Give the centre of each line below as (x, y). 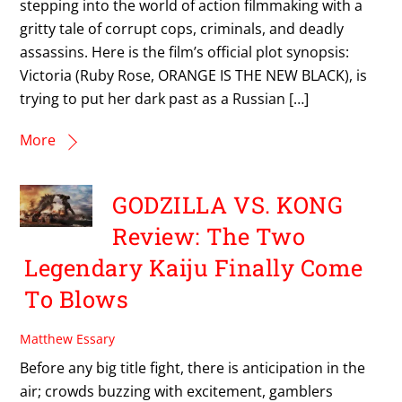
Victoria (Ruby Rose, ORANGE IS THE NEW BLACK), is (194, 75)
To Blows (77, 299)
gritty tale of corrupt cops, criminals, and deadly (182, 28)
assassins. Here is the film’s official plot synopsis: (188, 52)
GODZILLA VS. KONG (228, 205)
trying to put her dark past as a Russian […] (165, 98)
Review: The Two (209, 236)
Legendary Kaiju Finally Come (194, 268)
